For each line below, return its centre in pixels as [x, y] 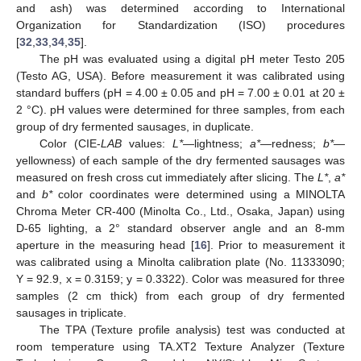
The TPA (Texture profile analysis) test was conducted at [192, 330]
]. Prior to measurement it [276, 245]
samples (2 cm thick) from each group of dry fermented [180, 296]
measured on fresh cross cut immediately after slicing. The [167, 178]
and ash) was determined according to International [180, 8]
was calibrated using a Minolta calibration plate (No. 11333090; [180, 262]
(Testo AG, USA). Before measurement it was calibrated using [180, 76]
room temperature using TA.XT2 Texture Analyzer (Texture [180, 347]
